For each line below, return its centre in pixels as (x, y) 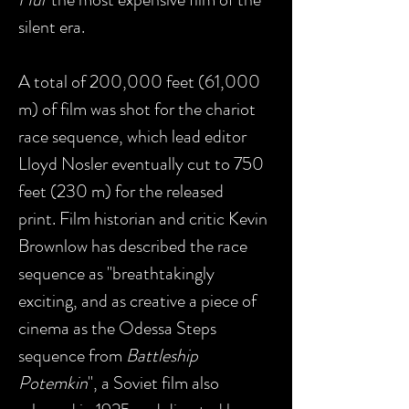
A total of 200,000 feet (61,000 (139, 82)
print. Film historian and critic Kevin (143, 219)
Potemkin (53, 383)
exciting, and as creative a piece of (137, 301)
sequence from (72, 356)
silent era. (52, 27)
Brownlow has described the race (133, 246)
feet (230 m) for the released (121, 191)
